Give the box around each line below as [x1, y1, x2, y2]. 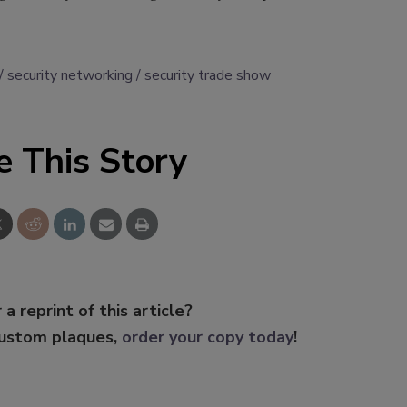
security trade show [144, 65, 271, 86]
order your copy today [122, 326, 293, 349]
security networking [7, 65, 133, 86]
